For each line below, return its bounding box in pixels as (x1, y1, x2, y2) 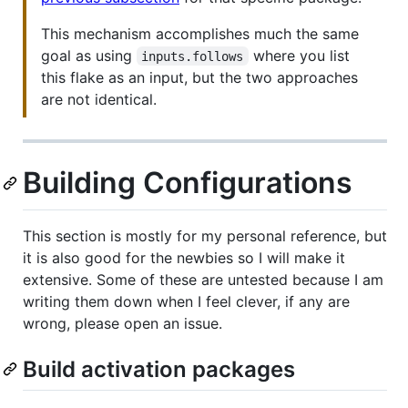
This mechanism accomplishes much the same (41, 24, 359, 43)
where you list (248, 46, 354, 65)
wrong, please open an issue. (23, 314, 222, 333)
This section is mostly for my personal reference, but (23, 227, 387, 246)
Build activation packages (23, 356, 295, 383)
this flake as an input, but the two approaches (41, 67, 358, 87)
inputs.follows (141, 48, 244, 64)
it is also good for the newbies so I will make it (23, 249, 345, 268)
